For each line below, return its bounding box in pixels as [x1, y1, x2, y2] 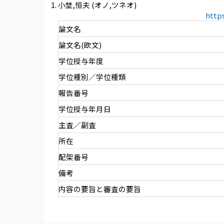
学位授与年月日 [58, 103, 111, 114]
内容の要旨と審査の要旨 [58, 183, 141, 194]
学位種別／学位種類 [58, 71, 126, 82]
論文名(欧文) [58, 39, 101, 50]
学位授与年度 [58, 55, 103, 66]
